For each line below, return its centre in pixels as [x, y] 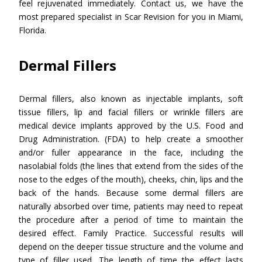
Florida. [32, 30]
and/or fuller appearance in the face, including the [131, 152]
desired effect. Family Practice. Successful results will [131, 233]
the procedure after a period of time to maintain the [131, 220]
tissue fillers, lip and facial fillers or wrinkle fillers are [131, 112]
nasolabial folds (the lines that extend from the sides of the [131, 166]
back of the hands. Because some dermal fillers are [131, 193]
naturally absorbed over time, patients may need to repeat [131, 206]
